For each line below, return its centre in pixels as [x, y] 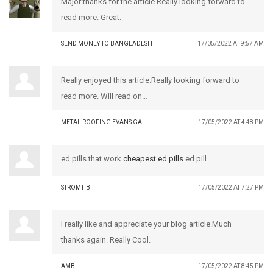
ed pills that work [92, 158]
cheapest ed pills [153, 158]
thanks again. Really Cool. [106, 239]
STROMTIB [76, 187]
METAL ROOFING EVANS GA [101, 122]
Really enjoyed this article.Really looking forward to [150, 80]
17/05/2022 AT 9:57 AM [231, 43]
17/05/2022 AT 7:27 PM [231, 187]
